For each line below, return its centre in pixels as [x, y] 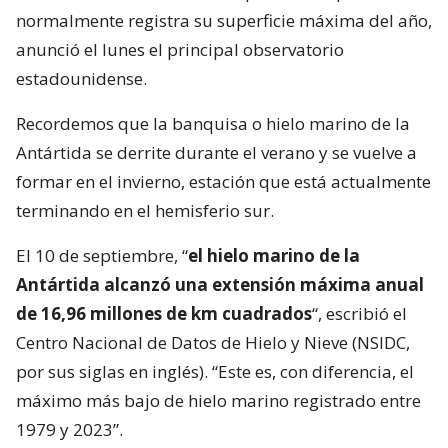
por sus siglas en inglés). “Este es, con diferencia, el [215, 371]
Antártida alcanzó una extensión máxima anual [220, 284]
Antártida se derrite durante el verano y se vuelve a [216, 152]
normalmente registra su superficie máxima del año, [224, 20]
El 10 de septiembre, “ [102, 255]
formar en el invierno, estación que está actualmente [223, 181]
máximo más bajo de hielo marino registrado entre [218, 400]
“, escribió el [359, 313]
